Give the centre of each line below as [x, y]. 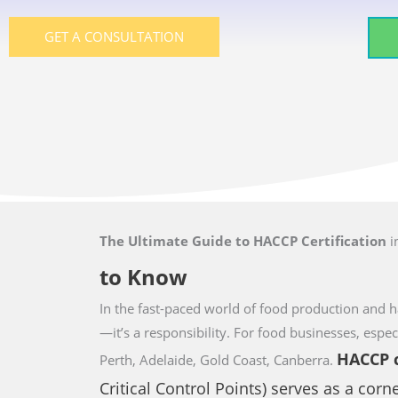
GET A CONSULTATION [114, 36]
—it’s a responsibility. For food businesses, [231, 332]
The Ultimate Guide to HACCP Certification [245, 241]
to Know [143, 277]
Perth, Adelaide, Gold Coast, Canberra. [218, 360]
